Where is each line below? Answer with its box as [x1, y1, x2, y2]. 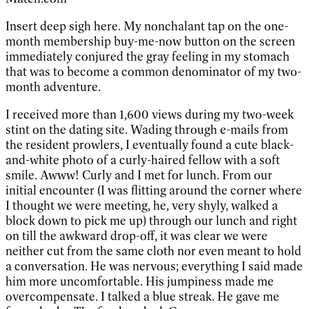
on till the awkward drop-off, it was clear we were [6, 228, 268, 243]
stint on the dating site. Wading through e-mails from [6, 121, 288, 137]
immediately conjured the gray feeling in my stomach [6, 48, 290, 64]
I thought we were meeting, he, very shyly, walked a [6, 197, 278, 213]
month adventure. [6, 79, 101, 94]
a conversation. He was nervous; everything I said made [6, 258, 303, 274]
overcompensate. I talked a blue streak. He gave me [6, 288, 279, 304]
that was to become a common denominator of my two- [6, 63, 301, 79]
